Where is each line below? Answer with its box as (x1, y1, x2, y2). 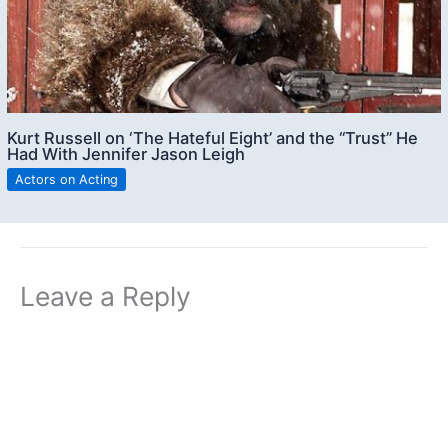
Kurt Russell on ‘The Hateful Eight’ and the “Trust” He (7, 127, 419, 148)
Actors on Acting (15, 171, 119, 187)
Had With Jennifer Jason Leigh (7, 143, 246, 164)
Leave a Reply (20, 279, 191, 312)
